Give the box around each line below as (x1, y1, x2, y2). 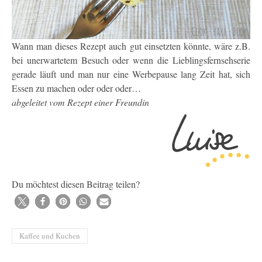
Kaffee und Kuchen (19, 230, 80, 242)
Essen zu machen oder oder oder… (12, 82, 141, 95)
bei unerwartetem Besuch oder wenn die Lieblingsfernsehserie (12, 54, 250, 67)
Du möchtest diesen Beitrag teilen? (12, 178, 140, 191)
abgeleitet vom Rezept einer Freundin (12, 96, 149, 109)
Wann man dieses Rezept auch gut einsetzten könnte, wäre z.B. (12, 40, 250, 53)
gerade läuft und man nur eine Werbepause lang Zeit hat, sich (12, 68, 250, 81)
